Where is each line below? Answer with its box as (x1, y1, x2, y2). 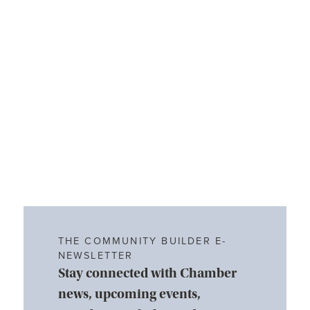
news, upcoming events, (57, 286, 201, 302)
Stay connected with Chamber (57, 265, 237, 281)
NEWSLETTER (57, 250, 134, 262)
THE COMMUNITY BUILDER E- (57, 235, 227, 247)
